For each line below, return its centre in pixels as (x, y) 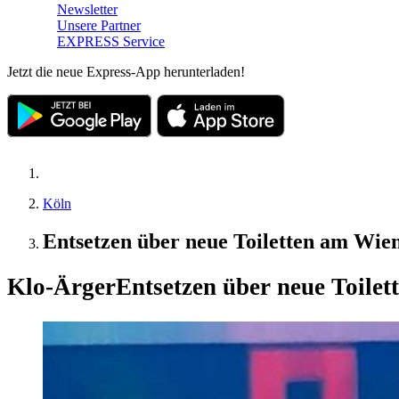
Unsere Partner (99, 25)
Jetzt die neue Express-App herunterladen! (126, 71)
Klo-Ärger (61, 287)
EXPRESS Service (111, 41)
